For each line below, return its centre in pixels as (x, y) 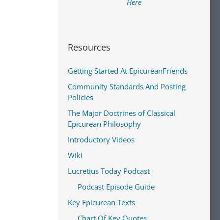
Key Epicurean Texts (101, 202)
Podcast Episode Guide (116, 187)
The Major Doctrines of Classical (122, 113)
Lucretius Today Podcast (109, 171)
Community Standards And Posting (127, 86)
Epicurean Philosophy (104, 124)
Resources (89, 47)
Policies (81, 97)
